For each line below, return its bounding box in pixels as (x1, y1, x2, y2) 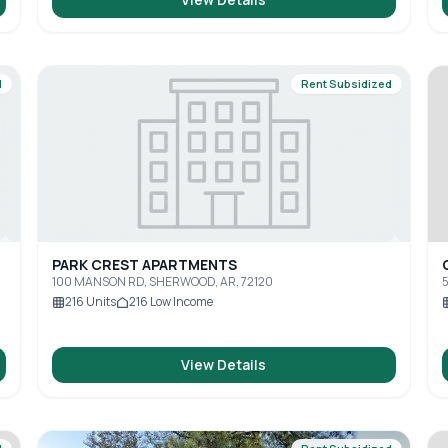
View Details (181, 355, 267, 374)
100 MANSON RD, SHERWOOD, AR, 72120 (52, 273, 274, 290)
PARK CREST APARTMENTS (52, 255, 238, 274)
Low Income (148, 293, 214, 310)
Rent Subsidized (300, 76, 392, 91)
